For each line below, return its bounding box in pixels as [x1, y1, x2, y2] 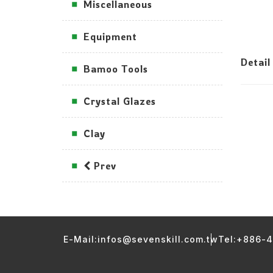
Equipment [83, 30, 137, 43]
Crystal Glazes [83, 95, 156, 107]
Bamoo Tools [83, 63, 148, 75]
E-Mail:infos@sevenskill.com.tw [63, 234, 218, 244]
